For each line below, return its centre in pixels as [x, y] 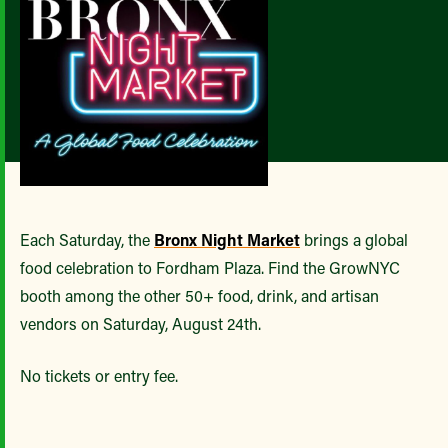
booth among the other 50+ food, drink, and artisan [199, 295]
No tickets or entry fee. [99, 375]
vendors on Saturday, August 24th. [140, 323]
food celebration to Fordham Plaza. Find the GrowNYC [210, 267]
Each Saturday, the [87, 239]
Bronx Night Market [227, 239]
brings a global [354, 239]
